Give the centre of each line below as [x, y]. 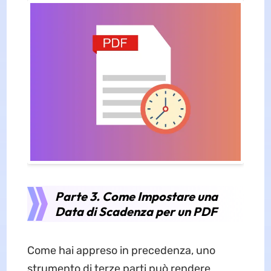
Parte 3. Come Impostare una [136, 197]
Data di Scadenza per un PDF [136, 212]
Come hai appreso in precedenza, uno [121, 251]
